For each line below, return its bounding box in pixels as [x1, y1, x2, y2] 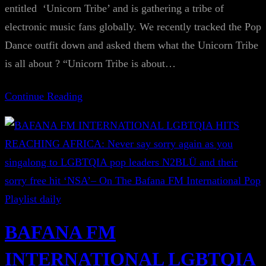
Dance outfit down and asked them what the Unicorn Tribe [5, 39, 258, 51]
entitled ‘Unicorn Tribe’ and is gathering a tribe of [5, 2, 224, 14]
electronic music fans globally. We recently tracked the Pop [5, 21, 261, 33]
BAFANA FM [5, 221, 116, 243]
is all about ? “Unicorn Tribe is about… [5, 58, 176, 69]
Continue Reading [5, 90, 83, 102]
